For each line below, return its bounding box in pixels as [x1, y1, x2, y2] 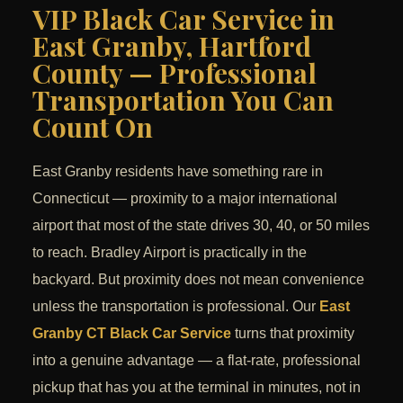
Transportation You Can [32, 82, 334, 119]
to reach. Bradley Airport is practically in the [32, 245, 307, 261]
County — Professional [32, 55, 317, 92]
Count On [32, 109, 153, 146]
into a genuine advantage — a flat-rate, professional [32, 353, 361, 369]
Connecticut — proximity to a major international [32, 191, 337, 207]
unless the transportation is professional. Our [32, 299, 319, 315]
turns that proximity [231, 326, 354, 342]
